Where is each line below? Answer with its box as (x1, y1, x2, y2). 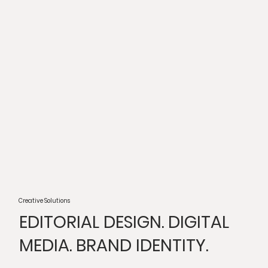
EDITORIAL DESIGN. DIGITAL (19, 209, 230, 234)
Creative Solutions (19, 196, 71, 205)
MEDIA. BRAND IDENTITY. (19, 233, 209, 257)
